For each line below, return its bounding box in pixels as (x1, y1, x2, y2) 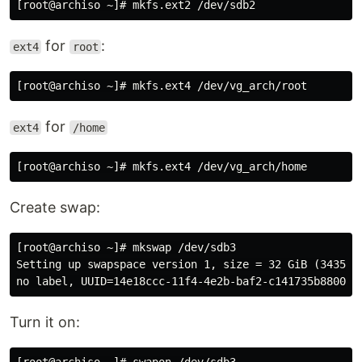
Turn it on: (10, 314, 80, 330)
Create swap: (10, 199, 100, 216)
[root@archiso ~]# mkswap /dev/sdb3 (16, 241, 236, 254)
